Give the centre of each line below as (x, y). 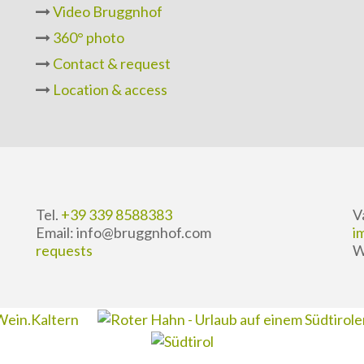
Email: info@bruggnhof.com (123, 232)
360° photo (89, 37)
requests (64, 250)
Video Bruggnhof (108, 11)
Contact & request (112, 63)
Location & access (110, 89)
